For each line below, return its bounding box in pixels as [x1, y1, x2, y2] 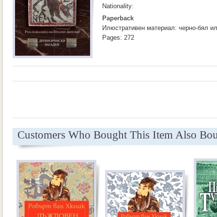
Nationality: [102, 2, 134, 10]
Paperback [102, 15, 134, 22]
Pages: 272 [102, 34, 134, 41]
